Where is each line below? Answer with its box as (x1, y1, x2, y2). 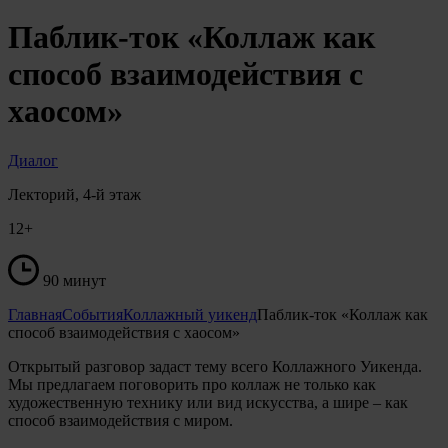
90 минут (43, 271, 106, 289)
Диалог (8, 151, 58, 169)
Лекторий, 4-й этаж (8, 185, 141, 203)
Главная (8, 305, 62, 323)
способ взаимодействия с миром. (8, 411, 233, 429)
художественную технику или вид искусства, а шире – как (8, 393, 408, 411)
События (62, 305, 123, 323)
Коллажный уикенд (123, 305, 257, 323)
